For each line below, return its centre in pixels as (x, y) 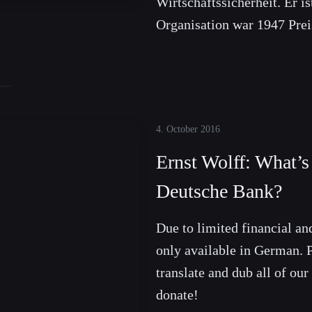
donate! (177, 295)
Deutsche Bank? (219, 192)
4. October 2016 (188, 130)
